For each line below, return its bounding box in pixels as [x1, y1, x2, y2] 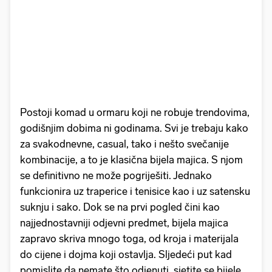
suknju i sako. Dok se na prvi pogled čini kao [20, 200, 220, 213]
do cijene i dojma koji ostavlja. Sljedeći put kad [20, 248, 232, 260]
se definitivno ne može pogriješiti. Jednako [20, 169, 212, 182]
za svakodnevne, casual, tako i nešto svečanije [20, 137, 229, 150]
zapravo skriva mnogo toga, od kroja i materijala [20, 232, 239, 245]
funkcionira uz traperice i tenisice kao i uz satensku [20, 185, 250, 197]
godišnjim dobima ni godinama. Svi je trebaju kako [20, 121, 248, 134]
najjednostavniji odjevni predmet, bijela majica [20, 216, 228, 229]
